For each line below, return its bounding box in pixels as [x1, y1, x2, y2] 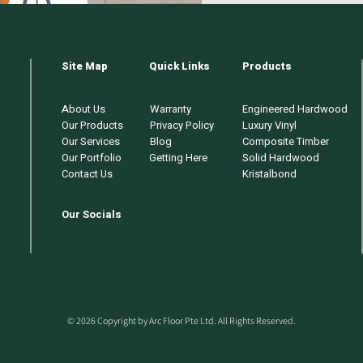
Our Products [62, 117, 123, 133]
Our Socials [62, 206, 122, 222]
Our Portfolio [62, 149, 122, 165]
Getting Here [149, 149, 207, 165]
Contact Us [62, 165, 113, 181]
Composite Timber [242, 133, 329, 149]
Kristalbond [242, 165, 297, 181]
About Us [62, 100, 105, 117]
